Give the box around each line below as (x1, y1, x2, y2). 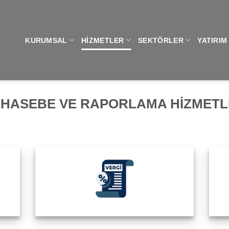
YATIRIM (197, 36, 227, 44)
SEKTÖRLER (138, 36, 184, 44)
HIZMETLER (81, 36, 124, 44)
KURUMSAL (25, 36, 67, 44)
